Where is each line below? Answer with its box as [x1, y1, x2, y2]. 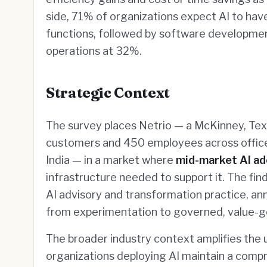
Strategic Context [46, 84, 170, 101]
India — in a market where [46, 154, 176, 166]
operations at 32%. [46, 45, 142, 57]
